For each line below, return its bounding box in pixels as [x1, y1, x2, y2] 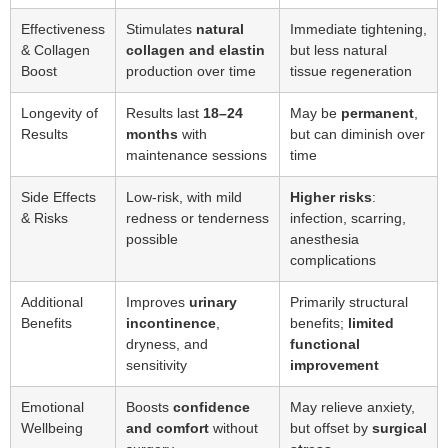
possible [126, 230, 178, 247]
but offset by [290, 419, 372, 436]
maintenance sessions [126, 146, 267, 163]
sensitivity [126, 356, 187, 373]
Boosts [126, 398, 173, 415]
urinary [189, 293, 237, 310]
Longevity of [21, 104, 98, 121]
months [126, 125, 178, 142]
